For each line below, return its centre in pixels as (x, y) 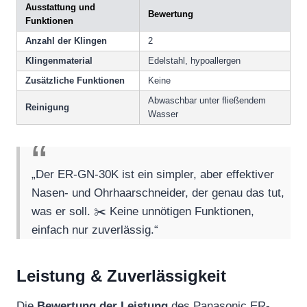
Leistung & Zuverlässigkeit (121, 276)
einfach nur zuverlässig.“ (95, 230)
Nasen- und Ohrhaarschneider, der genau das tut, (158, 193)
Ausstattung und (60, 8)
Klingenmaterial (59, 61)
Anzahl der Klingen (66, 41)
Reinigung (47, 108)
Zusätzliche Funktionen (75, 81)
